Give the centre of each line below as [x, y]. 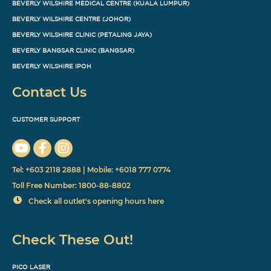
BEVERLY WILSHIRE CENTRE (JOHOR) [71, 18]
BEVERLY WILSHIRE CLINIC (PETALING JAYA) [82, 34]
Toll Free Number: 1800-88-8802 [71, 185]
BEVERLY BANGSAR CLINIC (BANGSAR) [73, 50]
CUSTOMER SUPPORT [46, 119]
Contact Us [49, 92]
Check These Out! [73, 240]
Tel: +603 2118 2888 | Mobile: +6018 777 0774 [91, 169]
